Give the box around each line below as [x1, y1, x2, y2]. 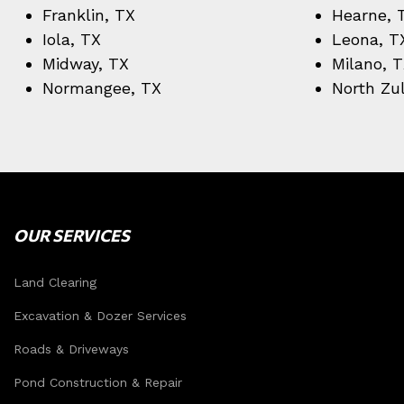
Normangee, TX [42, 78, 161, 97]
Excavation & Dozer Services [14, 308, 187, 323]
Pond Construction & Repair [14, 375, 182, 390]
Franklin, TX [42, 5, 135, 24]
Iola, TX [42, 30, 101, 49]
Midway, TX [42, 54, 129, 73]
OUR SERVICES [14, 225, 130, 245]
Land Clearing [14, 275, 96, 289]
